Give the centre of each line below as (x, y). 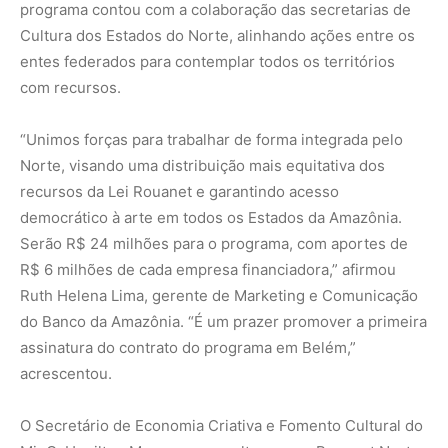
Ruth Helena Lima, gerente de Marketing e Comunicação (219, 296)
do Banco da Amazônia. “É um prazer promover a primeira (223, 322)
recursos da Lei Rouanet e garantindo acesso (179, 192)
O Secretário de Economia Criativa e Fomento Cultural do (221, 426)
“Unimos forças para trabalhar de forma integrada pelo (211, 140)
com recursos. (70, 88)
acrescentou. (66, 374)
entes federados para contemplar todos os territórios (207, 62)
